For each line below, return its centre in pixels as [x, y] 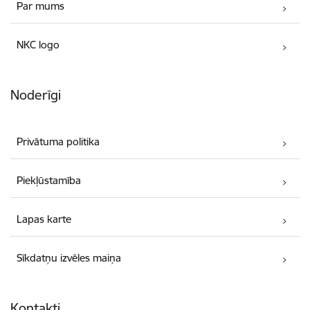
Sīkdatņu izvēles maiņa [69, 257]
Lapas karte [44, 219]
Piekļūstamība [49, 180]
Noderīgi [36, 95]
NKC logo [38, 45]
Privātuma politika [58, 141]
